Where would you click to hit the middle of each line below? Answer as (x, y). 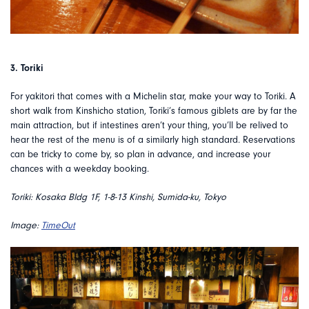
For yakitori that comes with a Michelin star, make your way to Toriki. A (153, 96)
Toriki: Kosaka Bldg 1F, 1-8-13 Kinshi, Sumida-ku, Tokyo (118, 197)
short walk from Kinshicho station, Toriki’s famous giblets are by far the (154, 111)
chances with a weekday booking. (80, 169)
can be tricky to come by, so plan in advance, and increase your (140, 154)
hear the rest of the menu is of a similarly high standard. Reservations (153, 140)
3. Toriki (27, 68)
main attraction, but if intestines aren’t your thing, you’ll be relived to (149, 125)
